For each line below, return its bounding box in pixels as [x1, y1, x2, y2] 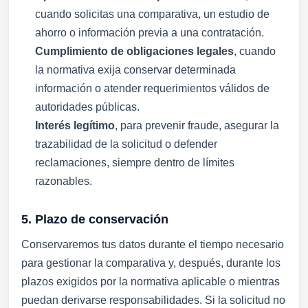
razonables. [35, 175, 92, 187]
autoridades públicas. [35, 101, 140, 113]
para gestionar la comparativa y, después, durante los [21, 257, 280, 269]
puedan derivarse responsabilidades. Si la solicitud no [21, 294, 285, 306]
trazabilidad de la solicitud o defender [35, 138, 217, 150]
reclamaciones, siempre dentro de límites [35, 157, 234, 168]
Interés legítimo [35, 120, 115, 131]
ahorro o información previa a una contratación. [35, 27, 264, 38]
